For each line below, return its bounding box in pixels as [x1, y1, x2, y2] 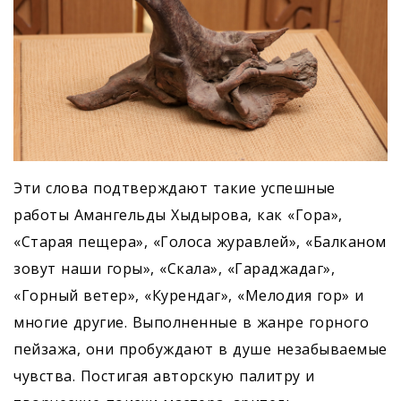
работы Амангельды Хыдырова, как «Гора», [13, 205, 343, 226]
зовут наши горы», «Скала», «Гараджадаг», [13, 259, 335, 279]
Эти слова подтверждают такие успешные [13, 178, 336, 199]
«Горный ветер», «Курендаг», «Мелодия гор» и [13, 286, 364, 306]
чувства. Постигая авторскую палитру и [13, 366, 315, 387]
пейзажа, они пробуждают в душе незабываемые [13, 339, 388, 360]
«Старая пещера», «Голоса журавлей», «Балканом [13, 232, 387, 252]
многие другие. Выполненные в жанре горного [13, 312, 369, 333]
